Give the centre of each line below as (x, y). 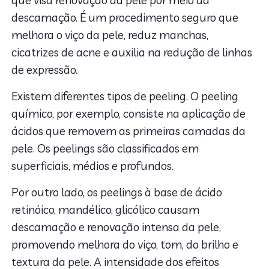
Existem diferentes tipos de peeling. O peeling (125, 96)
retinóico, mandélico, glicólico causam (106, 209)
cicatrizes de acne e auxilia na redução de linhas (132, 52)
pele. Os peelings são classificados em (105, 148)
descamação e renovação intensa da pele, (116, 227)
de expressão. (45, 69)
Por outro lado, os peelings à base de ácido (117, 192)
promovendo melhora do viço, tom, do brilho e (125, 244)
